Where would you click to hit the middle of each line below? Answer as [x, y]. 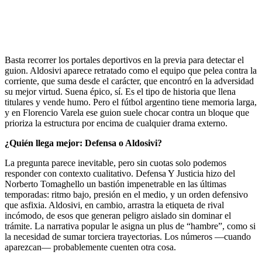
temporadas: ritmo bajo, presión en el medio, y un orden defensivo [126, 194]
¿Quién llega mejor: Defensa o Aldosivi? [83, 143]
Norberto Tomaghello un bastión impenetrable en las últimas [116, 184]
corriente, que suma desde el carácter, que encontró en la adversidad [129, 81]
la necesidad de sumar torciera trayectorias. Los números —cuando [128, 236]
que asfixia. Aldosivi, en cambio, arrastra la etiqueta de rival [114, 205]
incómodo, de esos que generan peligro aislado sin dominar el [118, 215]
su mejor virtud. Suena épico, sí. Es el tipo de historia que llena [120, 91]
